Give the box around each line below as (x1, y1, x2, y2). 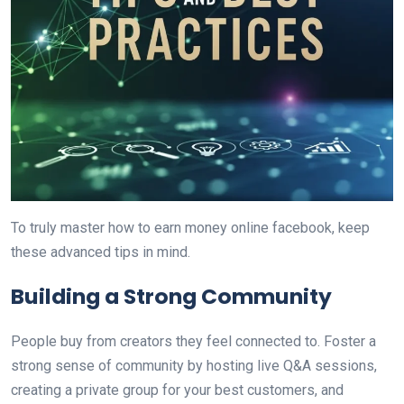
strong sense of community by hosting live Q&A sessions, (11, 357, 377, 374)
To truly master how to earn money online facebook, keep (11, 219, 370, 236)
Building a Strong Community (11, 281, 332, 311)
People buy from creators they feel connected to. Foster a (11, 333, 376, 350)
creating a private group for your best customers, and (11, 381, 344, 399)
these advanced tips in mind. (11, 243, 190, 261)
